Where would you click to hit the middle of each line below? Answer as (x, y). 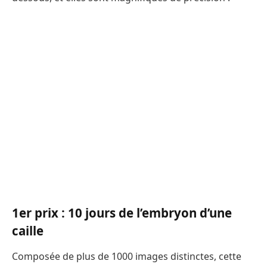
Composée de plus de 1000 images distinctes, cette (127, 257)
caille (28, 230)
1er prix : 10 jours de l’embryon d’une (122, 212)
